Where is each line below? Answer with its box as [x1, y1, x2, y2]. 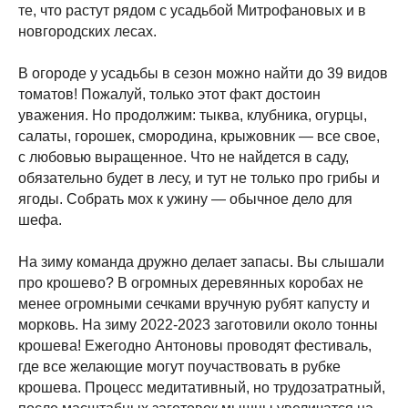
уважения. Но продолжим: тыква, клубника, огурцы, [18, 107, 367, 123]
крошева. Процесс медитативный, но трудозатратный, [18, 380, 385, 395]
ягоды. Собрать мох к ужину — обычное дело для [18, 191, 352, 207]
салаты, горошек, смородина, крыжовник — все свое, [18, 128, 380, 144]
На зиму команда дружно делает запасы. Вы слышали [18, 254, 384, 270]
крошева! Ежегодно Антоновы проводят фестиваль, [18, 338, 372, 353]
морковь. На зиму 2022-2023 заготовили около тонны [18, 317, 378, 332]
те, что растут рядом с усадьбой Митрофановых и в [18, 3, 366, 18]
